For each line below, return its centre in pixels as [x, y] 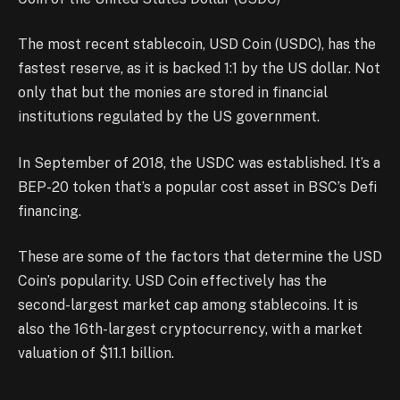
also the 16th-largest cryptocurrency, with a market [190, 329]
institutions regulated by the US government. [169, 117]
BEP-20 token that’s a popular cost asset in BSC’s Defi [197, 187]
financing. [50, 211]
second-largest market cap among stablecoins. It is [188, 305]
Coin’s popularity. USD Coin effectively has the [172, 281]
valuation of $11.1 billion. [96, 354]
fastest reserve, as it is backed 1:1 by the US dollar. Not [199, 69]
